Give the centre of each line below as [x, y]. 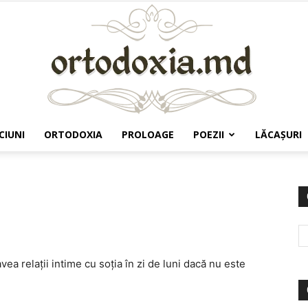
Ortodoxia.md [184, 162]
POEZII [209, 134]
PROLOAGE [148, 134]
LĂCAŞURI [278, 134]
